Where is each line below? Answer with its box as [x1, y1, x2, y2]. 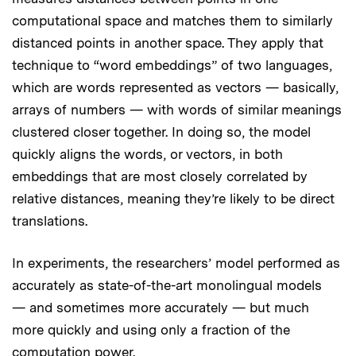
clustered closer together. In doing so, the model [12, 123, 311, 140]
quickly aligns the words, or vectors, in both [12, 145, 283, 162]
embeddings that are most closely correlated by [12, 168, 308, 184]
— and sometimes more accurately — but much [12, 299, 309, 315]
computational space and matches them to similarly [12, 12, 333, 29]
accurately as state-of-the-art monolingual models [12, 277, 322, 293]
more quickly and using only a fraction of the [12, 321, 290, 338]
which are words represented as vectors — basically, [12, 79, 339, 95]
